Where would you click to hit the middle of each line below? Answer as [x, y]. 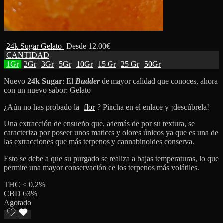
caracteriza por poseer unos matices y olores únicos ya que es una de [111, 132]
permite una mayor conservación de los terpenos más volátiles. [102, 167]
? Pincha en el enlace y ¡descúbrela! [153, 107]
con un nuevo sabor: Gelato [47, 90]
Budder [88, 81]
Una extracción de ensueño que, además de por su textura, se [99, 123]
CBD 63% [21, 193]
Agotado [18, 202]
